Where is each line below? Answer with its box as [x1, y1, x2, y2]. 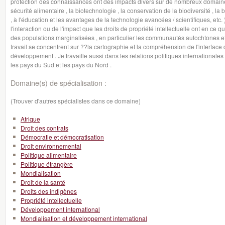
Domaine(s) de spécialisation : [11, 77, 106, 88]
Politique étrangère [21, 160, 73, 168]
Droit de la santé [21, 178, 65, 186]
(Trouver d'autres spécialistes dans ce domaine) [11, 96, 141, 105]
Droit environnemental [21, 142, 81, 150]
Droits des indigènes [21, 187, 77, 195]
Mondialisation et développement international [21, 214, 147, 222]
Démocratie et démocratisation [21, 133, 104, 141]
